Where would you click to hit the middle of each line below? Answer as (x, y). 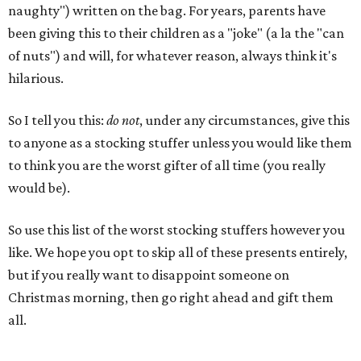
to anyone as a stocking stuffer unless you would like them (180, 143)
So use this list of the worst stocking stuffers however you (176, 230)
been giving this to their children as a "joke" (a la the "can (176, 33)
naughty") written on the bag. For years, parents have (167, 11)
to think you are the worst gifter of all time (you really (167, 166)
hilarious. (36, 79)
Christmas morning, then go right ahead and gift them (171, 298)
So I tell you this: (57, 120)
